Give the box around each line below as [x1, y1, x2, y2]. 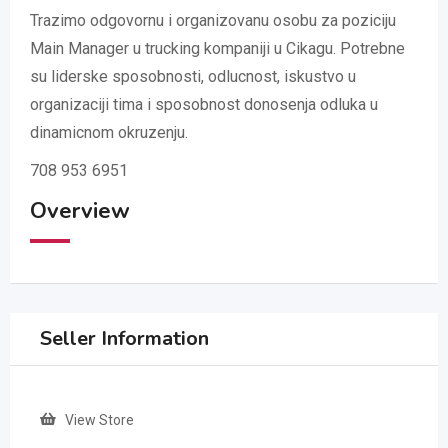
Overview [30, 196, 130, 227]
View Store [65, 412, 134, 429]
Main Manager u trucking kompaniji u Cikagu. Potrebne [30, 39, 405, 59]
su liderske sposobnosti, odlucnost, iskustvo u [30, 67, 356, 87]
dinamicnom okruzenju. [30, 123, 188, 143]
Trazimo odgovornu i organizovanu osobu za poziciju [30, 11, 396, 31]
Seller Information [40, 325, 209, 353]
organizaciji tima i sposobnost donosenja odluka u [30, 95, 378, 115]
